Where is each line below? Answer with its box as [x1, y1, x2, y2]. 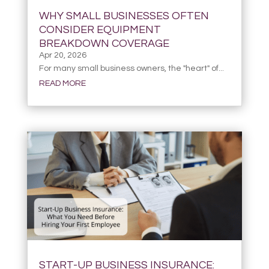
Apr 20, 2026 [38, 51, 86, 60]
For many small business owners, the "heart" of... [38, 64, 224, 73]
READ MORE [38, 79, 86, 88]
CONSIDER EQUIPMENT [38, 24, 161, 36]
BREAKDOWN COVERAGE [38, 38, 169, 50]
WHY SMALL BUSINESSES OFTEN [38, 10, 209, 22]
